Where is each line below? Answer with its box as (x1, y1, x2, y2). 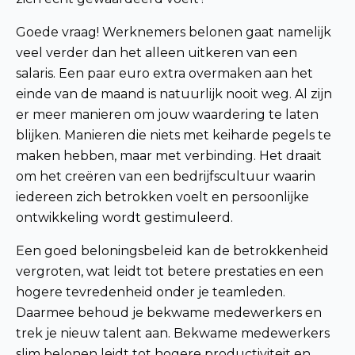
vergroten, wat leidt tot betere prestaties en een (16, 263, 323, 279)
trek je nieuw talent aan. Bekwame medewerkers (16, 325, 330, 341)
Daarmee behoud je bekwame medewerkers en (16, 304, 322, 320)
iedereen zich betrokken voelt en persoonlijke (16, 189, 309, 204)
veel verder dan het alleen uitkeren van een (16, 44, 297, 60)
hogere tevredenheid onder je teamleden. (16, 284, 285, 300)
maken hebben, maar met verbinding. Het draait (16, 147, 322, 163)
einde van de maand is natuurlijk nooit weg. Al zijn (16, 86, 332, 101)
